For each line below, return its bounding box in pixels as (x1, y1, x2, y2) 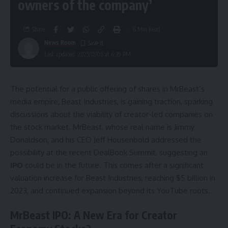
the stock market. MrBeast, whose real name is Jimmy (10, 122, 194, 132)
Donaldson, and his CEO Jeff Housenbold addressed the (10, 134, 202, 145)
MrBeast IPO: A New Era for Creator (10, 208, 177, 222)
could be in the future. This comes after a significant (23, 160, 204, 170)
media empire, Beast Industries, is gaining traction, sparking (10, 96, 213, 106)
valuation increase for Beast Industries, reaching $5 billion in (10, 173, 215, 183)
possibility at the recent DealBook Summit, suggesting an (10, 147, 208, 157)
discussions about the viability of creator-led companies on (10, 109, 213, 119)
